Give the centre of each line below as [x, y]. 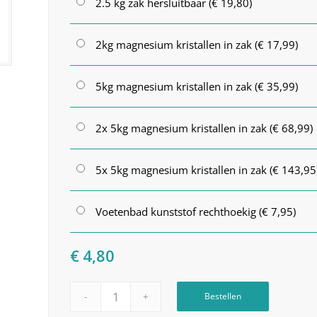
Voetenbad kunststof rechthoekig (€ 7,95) [196, 212]
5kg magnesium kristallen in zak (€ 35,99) [197, 87]
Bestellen [223, 296]
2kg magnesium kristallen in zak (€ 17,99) [197, 45]
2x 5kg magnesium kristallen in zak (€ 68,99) [204, 128]
